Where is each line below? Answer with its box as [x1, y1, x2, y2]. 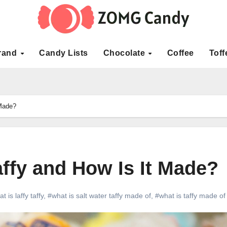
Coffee [167, 49, 194, 57]
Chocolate [103, 49, 147, 57]
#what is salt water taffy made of [48, 191, 151, 200]
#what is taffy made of [155, 191, 225, 200]
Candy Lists [39, 49, 88, 57]
